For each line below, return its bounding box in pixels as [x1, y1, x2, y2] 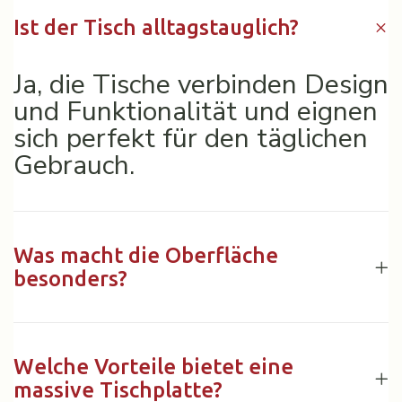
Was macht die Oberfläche [13, 243, 278, 267]
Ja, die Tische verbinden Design [13, 66, 389, 103]
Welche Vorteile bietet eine [13, 354, 293, 379]
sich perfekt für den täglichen [13, 120, 368, 157]
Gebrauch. [13, 147, 135, 184]
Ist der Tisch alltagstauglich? [13, 15, 299, 39]
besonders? [13, 267, 127, 291]
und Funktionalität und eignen [13, 93, 378, 130]
